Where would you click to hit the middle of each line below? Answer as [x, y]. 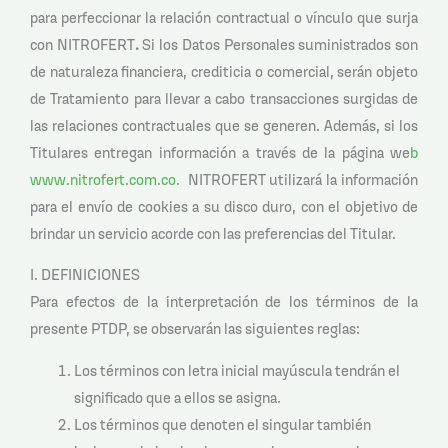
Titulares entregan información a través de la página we [220, 152]
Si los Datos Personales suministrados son [280, 44]
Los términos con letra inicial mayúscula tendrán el [236, 370]
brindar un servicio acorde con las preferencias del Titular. [214, 233]
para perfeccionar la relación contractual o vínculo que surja [224, 17]
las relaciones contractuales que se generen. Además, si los [224, 125]
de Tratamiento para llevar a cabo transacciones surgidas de [224, 98]
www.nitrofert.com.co [103, 179]
